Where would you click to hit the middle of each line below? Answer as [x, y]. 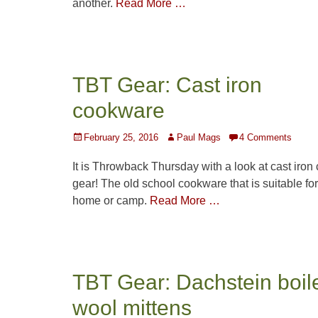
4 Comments [265, 138]
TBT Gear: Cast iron [167, 85]
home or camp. [111, 201]
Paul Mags [199, 138]
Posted [86, 137]
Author [178, 137]
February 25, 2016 [121, 138]
